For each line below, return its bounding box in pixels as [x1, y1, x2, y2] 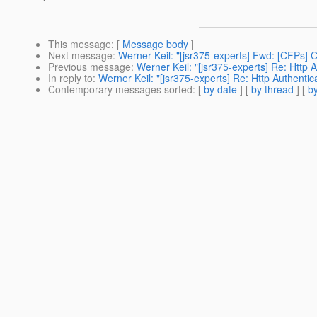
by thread [251, 82, 294, 97]
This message [48, 37, 111, 52]
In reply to [48, 71, 93, 86]
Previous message [48, 59, 131, 74]
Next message [48, 48, 113, 63]
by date [204, 82, 237, 97]
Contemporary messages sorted [48, 82, 192, 97]
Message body [122, 37, 188, 52]
